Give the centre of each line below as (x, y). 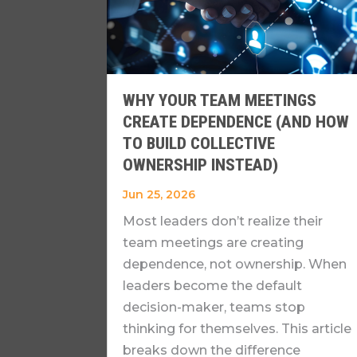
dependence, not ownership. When (235, 265)
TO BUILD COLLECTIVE (199, 144)
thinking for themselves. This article (237, 329)
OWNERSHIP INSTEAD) (201, 165)
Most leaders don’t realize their (223, 222)
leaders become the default (213, 286)
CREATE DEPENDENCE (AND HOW (236, 122)
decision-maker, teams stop (214, 308)
